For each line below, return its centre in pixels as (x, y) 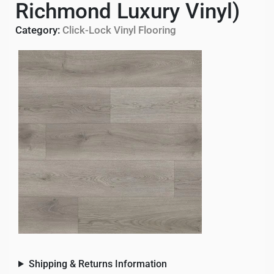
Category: (39, 30)
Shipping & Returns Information (98, 264)
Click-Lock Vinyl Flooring (119, 30)
